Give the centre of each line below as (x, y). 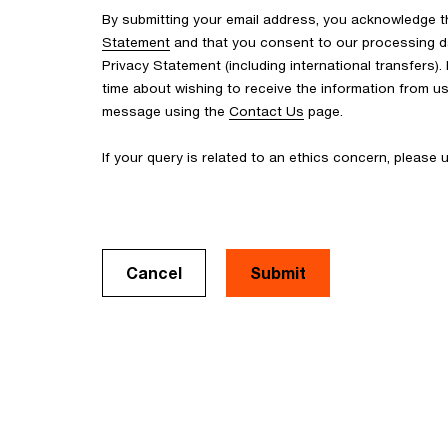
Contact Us (266, 111)
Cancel (154, 272)
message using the (165, 111)
